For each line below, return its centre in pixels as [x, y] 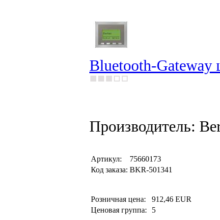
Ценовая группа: [120, 210]
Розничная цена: [120, 199]
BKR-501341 [151, 170]
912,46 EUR [172, 199]
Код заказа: [109, 170]
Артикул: [106, 159]
